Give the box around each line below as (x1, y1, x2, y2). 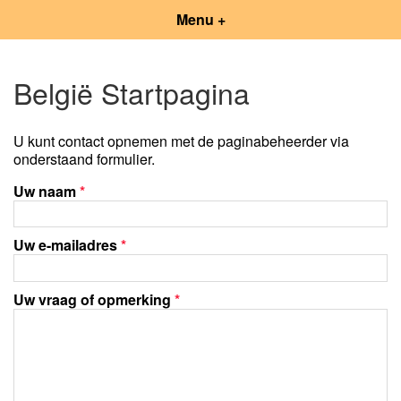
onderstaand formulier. (13, 148, 155, 169)
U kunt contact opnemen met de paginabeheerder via (13, 130, 349, 151)
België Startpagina (13, 72, 250, 114)
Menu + (175, 9, 226, 30)
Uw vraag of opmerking (13, 288, 175, 310)
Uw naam (13, 180, 80, 201)
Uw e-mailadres (13, 235, 121, 256)
